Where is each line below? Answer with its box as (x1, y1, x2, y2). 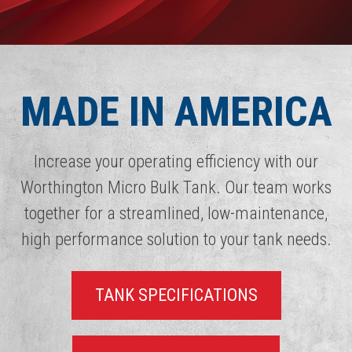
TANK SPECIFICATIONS (94, 285, 258, 306)
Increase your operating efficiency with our (34, 151, 318, 171)
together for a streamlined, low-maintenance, (24, 203, 328, 223)
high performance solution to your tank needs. (20, 229, 332, 249)
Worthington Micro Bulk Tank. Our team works (20, 177, 332, 197)
